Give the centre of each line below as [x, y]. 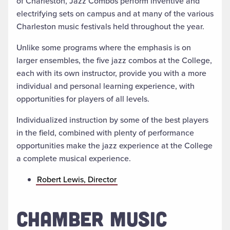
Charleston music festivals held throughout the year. [110, 27]
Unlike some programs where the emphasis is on [104, 48]
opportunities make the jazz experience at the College [114, 146]
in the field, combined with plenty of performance [105, 133]
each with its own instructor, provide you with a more [111, 73]
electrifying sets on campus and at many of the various [115, 14]
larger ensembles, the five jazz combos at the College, [114, 61]
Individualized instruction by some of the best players [112, 120]
